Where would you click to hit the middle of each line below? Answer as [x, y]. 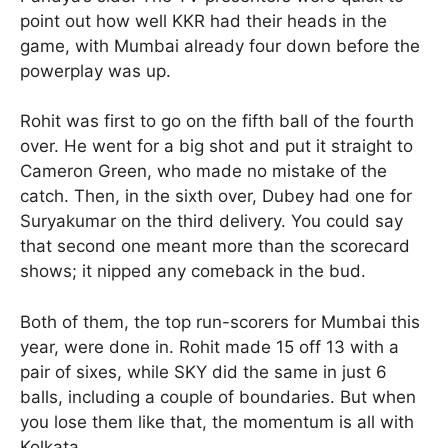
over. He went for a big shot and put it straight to [216, 146]
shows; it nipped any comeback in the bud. [193, 271]
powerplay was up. [95, 70]
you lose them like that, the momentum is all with [217, 421]
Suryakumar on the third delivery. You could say [211, 221]
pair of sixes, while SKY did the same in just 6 [203, 371]
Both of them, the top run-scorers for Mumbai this [220, 321]
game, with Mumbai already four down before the [220, 45]
